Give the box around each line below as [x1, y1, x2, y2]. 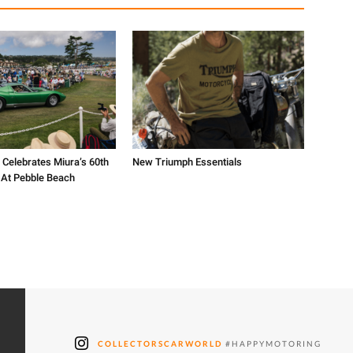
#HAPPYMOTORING [222, 339, 321, 349]
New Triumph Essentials [132, 156, 242, 169]
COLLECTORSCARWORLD [98, 339, 222, 349]
